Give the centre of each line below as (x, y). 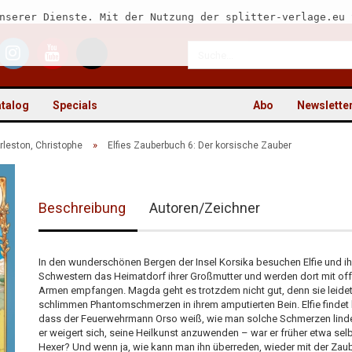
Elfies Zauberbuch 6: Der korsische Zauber (200, 145)
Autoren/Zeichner (204, 208)
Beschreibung (82, 208)
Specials (75, 105)
